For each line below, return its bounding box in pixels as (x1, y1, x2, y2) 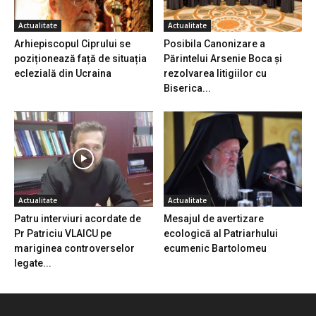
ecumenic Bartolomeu (163, 242, 267, 254)
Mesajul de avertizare (163, 212, 264, 224)
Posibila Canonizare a (163, 37, 265, 49)
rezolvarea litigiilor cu (163, 67, 267, 79)
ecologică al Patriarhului (163, 227, 278, 239)
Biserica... (163, 82, 211, 94)
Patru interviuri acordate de (14, 212, 141, 224)
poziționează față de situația (14, 52, 147, 64)
